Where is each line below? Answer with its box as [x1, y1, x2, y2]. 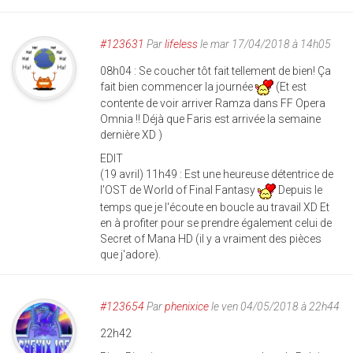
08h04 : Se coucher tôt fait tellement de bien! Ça [100, 64, 331, 77]
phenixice [165, 299, 209, 313]
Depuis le [276, 184, 322, 197]
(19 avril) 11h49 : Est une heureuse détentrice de [100, 168, 333, 181]
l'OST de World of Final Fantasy [100, 184, 258, 197]
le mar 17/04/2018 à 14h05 [198, 37, 331, 50]
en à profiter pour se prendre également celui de [100, 216, 332, 229]
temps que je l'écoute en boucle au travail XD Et [100, 200, 329, 214]
